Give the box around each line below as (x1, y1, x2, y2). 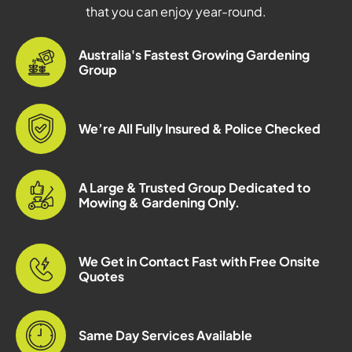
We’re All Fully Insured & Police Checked (79, 120, 321, 137)
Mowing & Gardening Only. (79, 194, 240, 211)
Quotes (79, 268, 124, 285)
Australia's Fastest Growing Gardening (79, 46, 310, 64)
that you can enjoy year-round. (86, 3, 266, 20)
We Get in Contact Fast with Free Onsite (79, 253, 320, 270)
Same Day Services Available (79, 327, 252, 344)
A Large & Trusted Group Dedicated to (79, 179, 310, 196)
